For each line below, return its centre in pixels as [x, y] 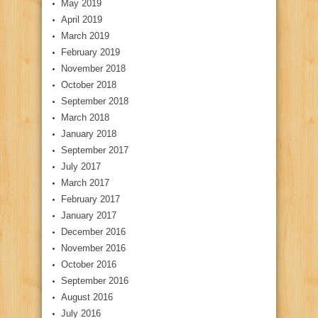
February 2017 [91, 199]
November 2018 [93, 69]
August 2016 [87, 297]
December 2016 [93, 232]
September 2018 [95, 102]
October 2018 [89, 85]
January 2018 [89, 134]
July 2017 [81, 167]
